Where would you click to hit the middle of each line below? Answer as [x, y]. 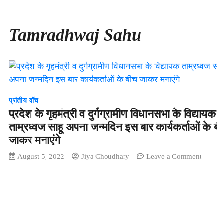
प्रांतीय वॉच [24, 100]
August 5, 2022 [41, 156]
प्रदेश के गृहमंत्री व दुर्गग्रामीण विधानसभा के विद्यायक [112, 114]
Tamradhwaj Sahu [75, 35]
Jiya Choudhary [105, 156]
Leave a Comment [174, 156]
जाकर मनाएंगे [34, 140]
